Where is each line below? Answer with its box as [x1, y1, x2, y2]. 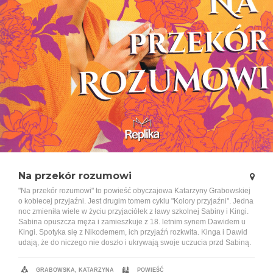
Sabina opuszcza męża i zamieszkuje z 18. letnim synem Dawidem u [18, 218, 246, 227]
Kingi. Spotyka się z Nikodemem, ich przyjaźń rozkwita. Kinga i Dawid [18, 228, 247, 237]
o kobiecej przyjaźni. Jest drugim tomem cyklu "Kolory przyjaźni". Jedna [18, 197, 253, 206]
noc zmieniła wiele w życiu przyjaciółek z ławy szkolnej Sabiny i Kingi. [18, 207, 249, 216]
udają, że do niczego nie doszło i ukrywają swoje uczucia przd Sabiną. [18, 238, 251, 247]
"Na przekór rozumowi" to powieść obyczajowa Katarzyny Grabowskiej [18, 186, 250, 196]
